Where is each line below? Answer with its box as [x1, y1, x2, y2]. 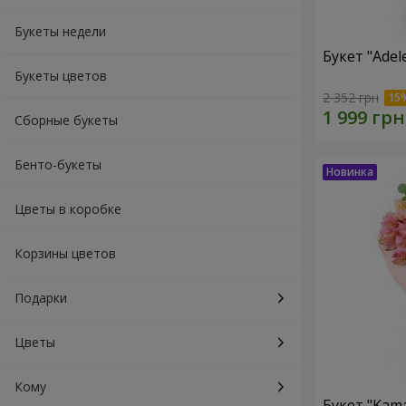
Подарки [14, 289, 67, 306]
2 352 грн [323, 89, 379, 107]
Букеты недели [14, 23, 106, 40]
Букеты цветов [14, 67, 107, 84]
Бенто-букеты [14, 156, 101, 173]
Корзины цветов [14, 245, 116, 262]
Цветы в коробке [14, 200, 121, 217]
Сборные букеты [14, 111, 118, 129]
